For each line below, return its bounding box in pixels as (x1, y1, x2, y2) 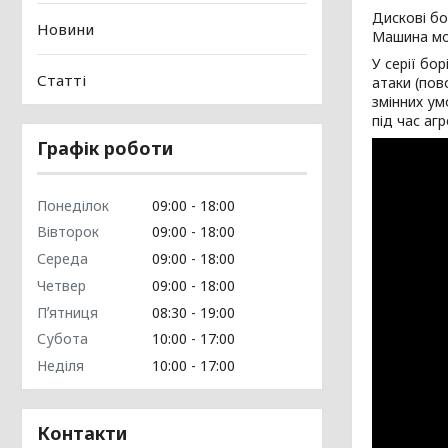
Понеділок (37, 195, 109, 215)
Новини (37, 19, 94, 40)
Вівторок (37, 222, 99, 242)
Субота (37, 329, 88, 349)
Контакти (37, 421, 127, 445)
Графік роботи (37, 135, 173, 160)
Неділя (37, 356, 84, 375)
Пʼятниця (37, 302, 98, 322)
